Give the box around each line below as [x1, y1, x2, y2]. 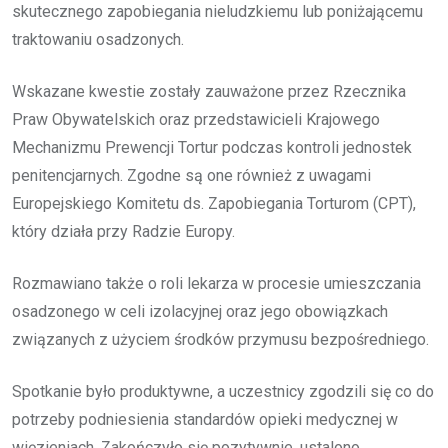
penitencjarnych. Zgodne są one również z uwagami [12, 165, 371, 185]
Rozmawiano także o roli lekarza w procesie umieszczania [12, 273, 421, 293]
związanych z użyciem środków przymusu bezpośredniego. [12, 329, 429, 349]
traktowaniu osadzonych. [12, 29, 184, 49]
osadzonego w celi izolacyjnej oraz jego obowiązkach [12, 301, 388, 321]
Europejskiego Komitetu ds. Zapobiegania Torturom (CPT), [12, 193, 416, 213]
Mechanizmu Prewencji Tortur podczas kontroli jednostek [12, 137, 412, 157]
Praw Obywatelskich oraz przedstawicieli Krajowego [12, 109, 380, 129]
